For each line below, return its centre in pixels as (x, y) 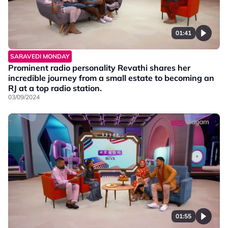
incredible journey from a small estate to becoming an (111, 78)
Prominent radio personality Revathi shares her (99, 67)
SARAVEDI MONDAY (40, 56)
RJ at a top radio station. (55, 88)
